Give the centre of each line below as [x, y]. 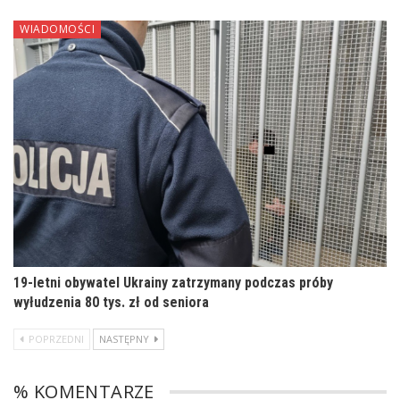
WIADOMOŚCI [57, 29]
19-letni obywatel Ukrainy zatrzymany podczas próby [173, 282]
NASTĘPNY [125, 338]
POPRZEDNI [55, 338]
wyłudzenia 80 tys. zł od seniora [111, 302]
